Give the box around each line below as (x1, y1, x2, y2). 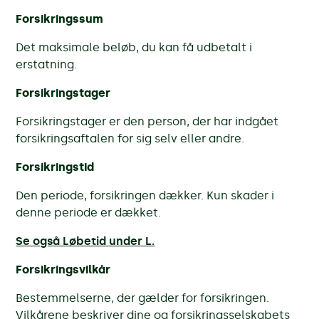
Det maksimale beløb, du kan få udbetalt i (16, 40, 253, 54)
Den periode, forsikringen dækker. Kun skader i (16, 188, 275, 202)
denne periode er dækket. (16, 205, 162, 219)
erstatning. (16, 57, 78, 71)
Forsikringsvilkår (16, 262, 111, 276)
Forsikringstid (16, 159, 95, 174)
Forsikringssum (16, 11, 104, 26)
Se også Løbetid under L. (16, 234, 155, 248)
